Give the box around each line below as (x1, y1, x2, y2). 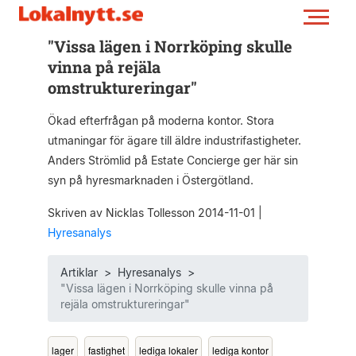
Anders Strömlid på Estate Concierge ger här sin (47, 153, 298, 167)
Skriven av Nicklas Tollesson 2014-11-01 (47, 206, 258, 219)
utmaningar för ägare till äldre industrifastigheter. (47, 133, 301, 147)
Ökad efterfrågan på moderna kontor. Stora (47, 114, 274, 127)
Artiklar (60, 265, 98, 279)
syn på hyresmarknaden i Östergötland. (47, 173, 253, 187)
